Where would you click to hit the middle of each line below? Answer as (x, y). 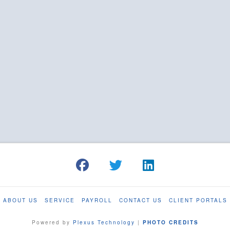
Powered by (52, 223)
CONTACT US (141, 200)
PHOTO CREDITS (170, 223)
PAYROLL (97, 200)
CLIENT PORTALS (198, 200)
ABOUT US (21, 200)
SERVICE (60, 200)
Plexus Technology (104, 223)
